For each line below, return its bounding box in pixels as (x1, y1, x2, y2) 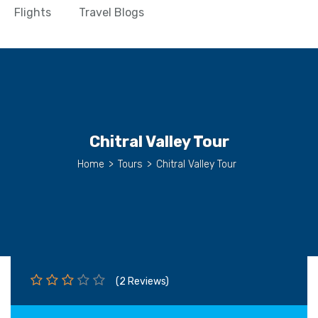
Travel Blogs (79, 6, 144, 19)
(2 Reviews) (116, 275, 169, 287)
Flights (14, 6, 51, 19)
